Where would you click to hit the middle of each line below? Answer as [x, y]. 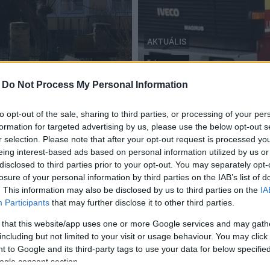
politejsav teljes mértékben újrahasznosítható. [109, 244]
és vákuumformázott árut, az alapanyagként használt [122, 232]
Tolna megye [167, 61]
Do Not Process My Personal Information [95, 84]
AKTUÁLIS [167, 42]
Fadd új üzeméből [58, 182]
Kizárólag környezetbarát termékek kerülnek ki [126, 170]
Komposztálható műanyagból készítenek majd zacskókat [128, 219]
